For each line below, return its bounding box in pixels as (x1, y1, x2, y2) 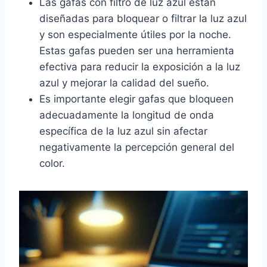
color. (39, 157, 65, 169)
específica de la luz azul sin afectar (39, 125, 207, 137)
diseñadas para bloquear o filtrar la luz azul (39, 12, 247, 24)
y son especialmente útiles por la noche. (39, 28, 231, 41)
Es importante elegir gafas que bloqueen (39, 92, 234, 105)
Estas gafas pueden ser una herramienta (39, 44, 234, 57)
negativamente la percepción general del (39, 141, 234, 153)
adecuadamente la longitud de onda (39, 108, 214, 121)
